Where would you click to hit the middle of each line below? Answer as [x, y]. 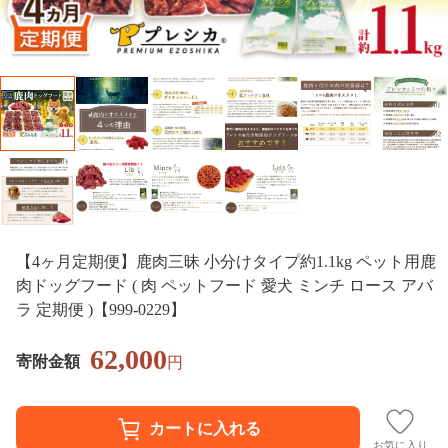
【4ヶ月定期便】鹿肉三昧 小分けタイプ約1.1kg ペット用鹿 [226, 261]
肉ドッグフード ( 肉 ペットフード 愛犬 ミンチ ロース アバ [224, 285]
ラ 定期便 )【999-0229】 [101, 309]
